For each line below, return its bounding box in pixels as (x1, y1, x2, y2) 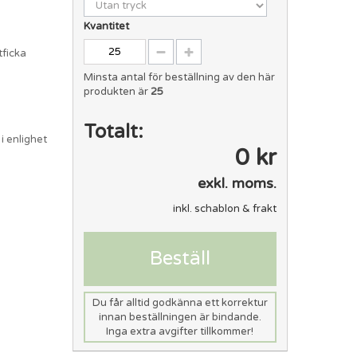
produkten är (84, 84, 151, 98)
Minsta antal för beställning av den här (84, 70, 276, 84)
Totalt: (84, 120, 144, 143)
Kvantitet (84, 19, 130, 33)
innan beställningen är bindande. (98, 310, 261, 324)
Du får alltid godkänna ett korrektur (92, 296, 268, 309)
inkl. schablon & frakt (172, 202, 277, 215)
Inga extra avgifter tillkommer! (106, 324, 254, 338)
